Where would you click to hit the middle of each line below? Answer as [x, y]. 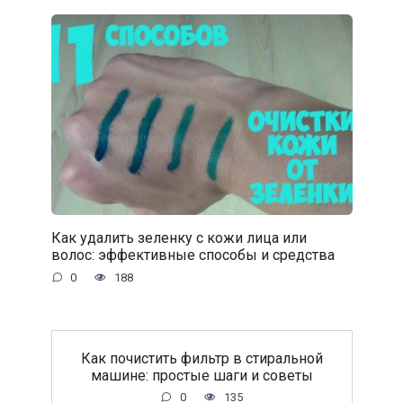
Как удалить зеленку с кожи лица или [179, 237]
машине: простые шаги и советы [201, 375]
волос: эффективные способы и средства [193, 255]
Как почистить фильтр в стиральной [201, 358]
